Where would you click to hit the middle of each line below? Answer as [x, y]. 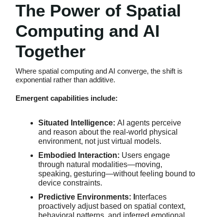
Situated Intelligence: [78, 123]
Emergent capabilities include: [67, 98]
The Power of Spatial [98, 11]
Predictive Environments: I [87, 197]
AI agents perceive [149, 123]
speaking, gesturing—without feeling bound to [117, 174]
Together [51, 51]
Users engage [146, 155]
